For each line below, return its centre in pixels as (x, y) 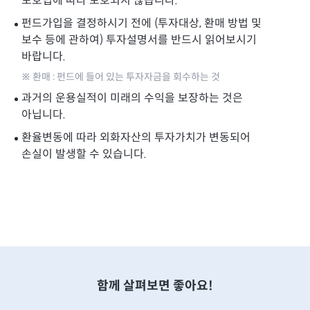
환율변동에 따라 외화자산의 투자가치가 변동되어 (136, 138)
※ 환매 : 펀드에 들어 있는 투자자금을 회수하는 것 (121, 77)
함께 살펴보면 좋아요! (155, 286)
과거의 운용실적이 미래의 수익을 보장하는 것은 (132, 99)
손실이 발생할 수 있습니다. (84, 155)
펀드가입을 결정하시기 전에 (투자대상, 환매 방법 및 (142, 24)
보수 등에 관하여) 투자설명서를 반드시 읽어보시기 (139, 41)
